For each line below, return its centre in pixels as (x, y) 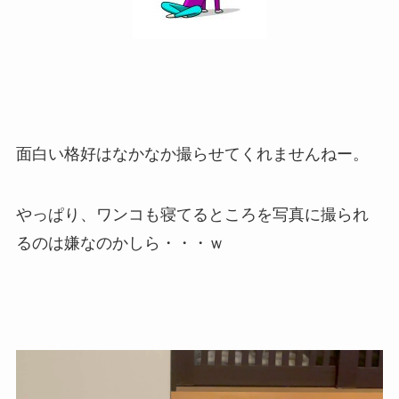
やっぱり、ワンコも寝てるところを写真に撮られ (192, 215)
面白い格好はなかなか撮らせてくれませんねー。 (192, 155)
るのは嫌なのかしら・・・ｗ (120, 244)
